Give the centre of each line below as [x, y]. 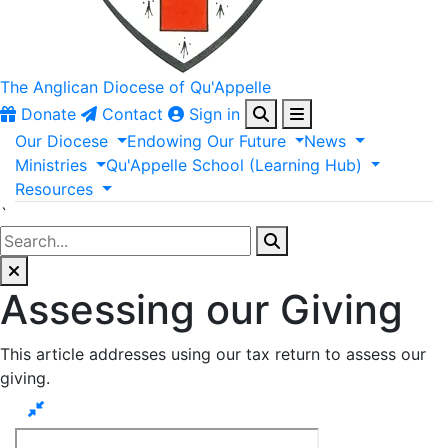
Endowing [164, 141]
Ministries [51, 165]
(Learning [284, 165]
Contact [132, 114]
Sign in [214, 114]
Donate [48, 114]
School [217, 165]
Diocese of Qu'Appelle [187, 87]
